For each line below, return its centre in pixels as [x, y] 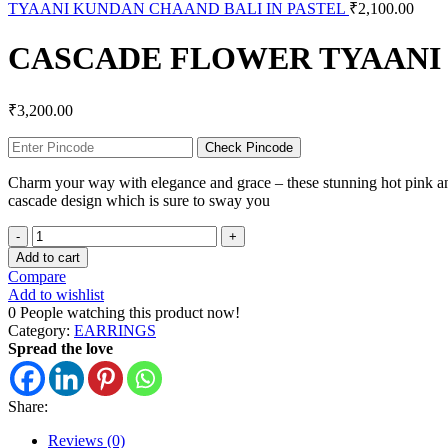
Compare [37, 276]
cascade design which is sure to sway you [139, 200]
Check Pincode [249, 147]
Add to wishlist [56, 294]
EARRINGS [115, 330]
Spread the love [60, 348]
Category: [39, 330]
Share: [28, 406]
